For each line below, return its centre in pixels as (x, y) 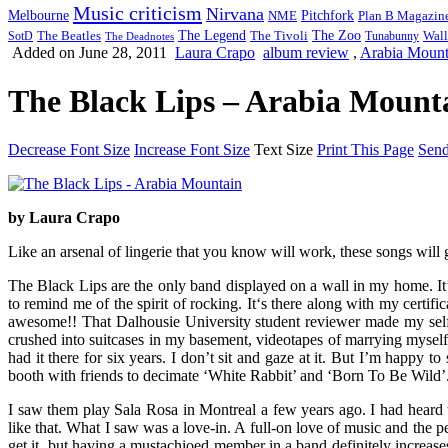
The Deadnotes (139, 35)
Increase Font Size (192, 150)
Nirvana (235, 13)
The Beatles (69, 35)
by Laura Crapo (64, 218)
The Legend (212, 35)
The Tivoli (279, 35)
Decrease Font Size (69, 150)
